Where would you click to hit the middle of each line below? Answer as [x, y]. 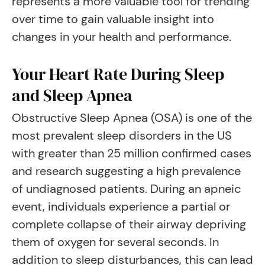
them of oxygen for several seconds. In [115, 242]
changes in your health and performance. [122, 37]
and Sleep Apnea [72, 95]
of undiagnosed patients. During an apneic [126, 189]
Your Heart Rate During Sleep [118, 74]
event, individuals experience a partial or [121, 206]
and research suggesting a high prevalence [126, 171]
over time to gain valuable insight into [113, 19]
